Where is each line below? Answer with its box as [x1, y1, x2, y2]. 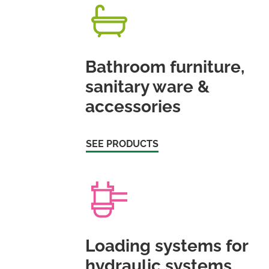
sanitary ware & [85, 76, 210, 97]
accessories [85, 96, 181, 116]
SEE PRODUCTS [86, 138, 159, 150]
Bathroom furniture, [85, 56, 246, 77]
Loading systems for [85, 235, 249, 256]
